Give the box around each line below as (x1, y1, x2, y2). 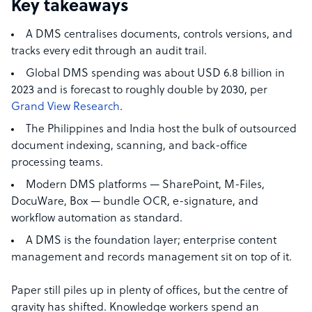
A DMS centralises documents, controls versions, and (26, 29, 292, 41)
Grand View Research (11, 101, 120, 114)
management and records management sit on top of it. (11, 251, 292, 264)
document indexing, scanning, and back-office (11, 140, 247, 153)
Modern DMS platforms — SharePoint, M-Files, (26, 179, 265, 192)
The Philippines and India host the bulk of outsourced (26, 123, 297, 136)
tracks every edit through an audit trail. (11, 45, 207, 58)
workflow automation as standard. (11, 212, 182, 225)
